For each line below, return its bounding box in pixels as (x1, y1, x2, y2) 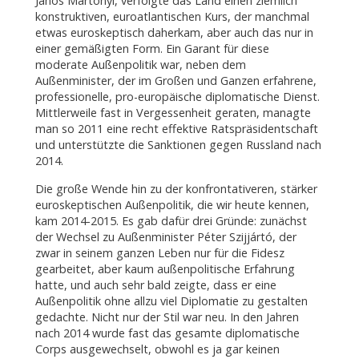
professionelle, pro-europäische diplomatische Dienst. (34, 89, 320, 105)
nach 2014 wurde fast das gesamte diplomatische (34, 325, 300, 341)
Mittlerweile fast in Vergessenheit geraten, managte (34, 105, 311, 121)
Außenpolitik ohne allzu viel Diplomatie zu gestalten (34, 292, 308, 309)
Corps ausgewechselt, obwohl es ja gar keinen (34, 341, 280, 357)
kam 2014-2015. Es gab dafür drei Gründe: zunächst (34, 212, 307, 228)
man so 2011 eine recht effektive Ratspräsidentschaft (34, 121, 318, 137)
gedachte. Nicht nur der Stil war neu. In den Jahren (34, 309, 299, 325)
